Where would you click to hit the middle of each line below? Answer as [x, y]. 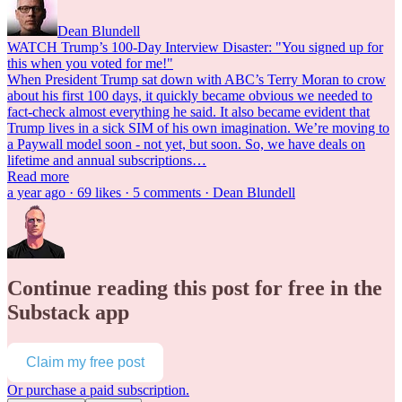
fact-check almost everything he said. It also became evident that [188, 112]
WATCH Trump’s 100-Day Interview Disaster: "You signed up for [195, 48]
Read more [38, 177]
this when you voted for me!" [90, 64]
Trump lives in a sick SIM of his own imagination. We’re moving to [198, 128]
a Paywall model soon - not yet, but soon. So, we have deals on [186, 144]
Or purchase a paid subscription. [98, 390]
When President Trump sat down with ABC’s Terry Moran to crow [197, 80]
